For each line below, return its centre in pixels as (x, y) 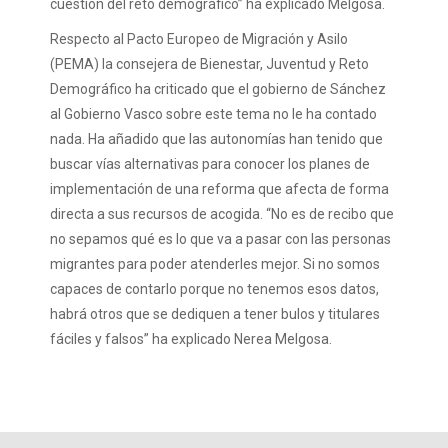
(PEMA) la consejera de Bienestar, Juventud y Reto (209, 64)
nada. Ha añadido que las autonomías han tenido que (216, 139)
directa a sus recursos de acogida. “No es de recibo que (222, 214)
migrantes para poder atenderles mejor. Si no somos (215, 264)
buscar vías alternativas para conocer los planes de (210, 164)
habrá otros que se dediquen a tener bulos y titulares (215, 314)
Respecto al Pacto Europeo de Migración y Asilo (199, 39)
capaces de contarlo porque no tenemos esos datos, (214, 289)
